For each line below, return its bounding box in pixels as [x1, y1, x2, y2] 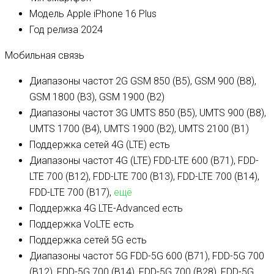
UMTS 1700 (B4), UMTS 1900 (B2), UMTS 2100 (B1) [29, 123, 249, 135]
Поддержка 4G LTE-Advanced [29, 202, 160, 215]
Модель [29, 8, 64, 20]
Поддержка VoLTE [29, 218, 111, 231]
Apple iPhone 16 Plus [64, 8, 157, 20]
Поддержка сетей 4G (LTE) [29, 139, 147, 151]
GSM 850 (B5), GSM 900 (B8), [128, 75, 256, 87]
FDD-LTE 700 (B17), [29, 187, 114, 199]
